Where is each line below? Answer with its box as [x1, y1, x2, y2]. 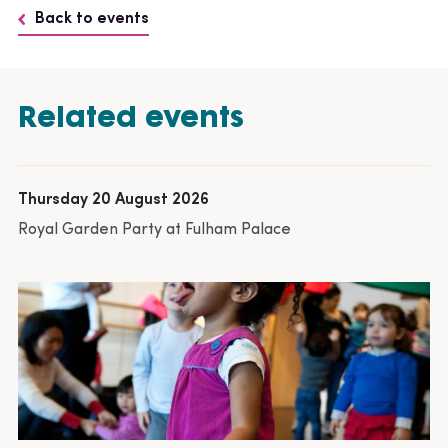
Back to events [35, 10, 149, 27]
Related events [18, 96, 244, 135]
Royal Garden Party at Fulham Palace [18, 221, 291, 238]
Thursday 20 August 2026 [18, 191, 209, 208]
